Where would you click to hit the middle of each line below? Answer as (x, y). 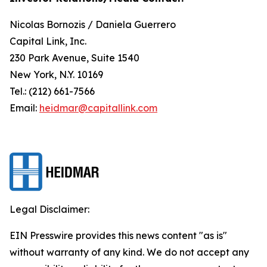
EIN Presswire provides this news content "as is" (118, 235)
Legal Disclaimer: (49, 209)
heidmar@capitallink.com (98, 108)
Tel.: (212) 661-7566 (52, 91)
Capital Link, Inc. (48, 41)
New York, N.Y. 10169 (56, 74)
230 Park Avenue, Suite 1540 (74, 58)
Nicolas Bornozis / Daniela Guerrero (93, 24)
